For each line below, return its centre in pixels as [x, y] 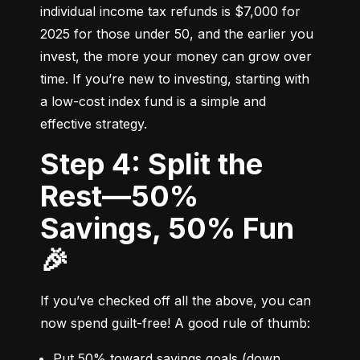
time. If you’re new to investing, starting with [175, 79]
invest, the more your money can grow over [176, 57]
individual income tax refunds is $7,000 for [170, 12]
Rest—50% [119, 196]
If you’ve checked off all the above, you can [176, 301]
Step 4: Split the [50, 164]
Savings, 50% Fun [167, 229]
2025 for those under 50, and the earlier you [177, 34]
